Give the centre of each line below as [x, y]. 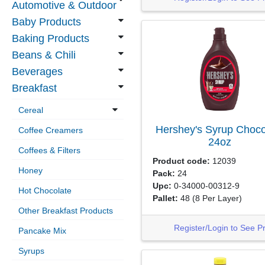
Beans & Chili [44, 55]
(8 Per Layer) [217, 198]
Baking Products [51, 38]
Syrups [31, 251]
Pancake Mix [42, 231]
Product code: [181, 161]
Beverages [37, 72]
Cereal [30, 110]
